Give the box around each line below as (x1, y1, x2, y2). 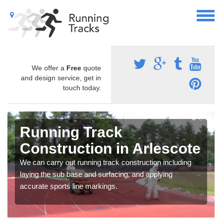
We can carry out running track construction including (20, 158, 191, 166)
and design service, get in (21, 73, 101, 82)
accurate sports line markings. (20, 181, 117, 190)
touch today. (63, 83, 101, 92)
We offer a (32, 63, 66, 72)
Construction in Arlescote (20, 140, 201, 157)
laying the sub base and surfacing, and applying (20, 169, 172, 178)
